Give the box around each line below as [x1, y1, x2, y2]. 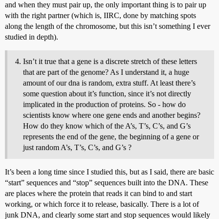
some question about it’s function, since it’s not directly [23, 89, 191, 98]
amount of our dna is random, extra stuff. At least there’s [23, 78, 196, 87]
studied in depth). [5, 32, 58, 41]
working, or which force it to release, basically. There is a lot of [5, 199, 199, 208]
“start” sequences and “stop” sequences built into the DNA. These [5, 178, 208, 187]
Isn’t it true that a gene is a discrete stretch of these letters [23, 57, 197, 66]
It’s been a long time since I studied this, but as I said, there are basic [5, 167, 214, 176]
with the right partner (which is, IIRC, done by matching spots [5, 11, 196, 20]
